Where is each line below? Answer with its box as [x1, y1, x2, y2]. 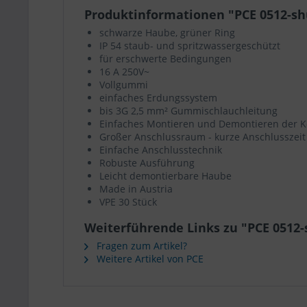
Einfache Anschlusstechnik [99, 143, 222, 156]
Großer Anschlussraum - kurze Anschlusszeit [99, 130, 306, 143]
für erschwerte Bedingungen [99, 52, 232, 65]
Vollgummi [99, 78, 148, 91]
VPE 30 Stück [99, 195, 157, 208]
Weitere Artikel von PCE [94, 252, 204, 265]
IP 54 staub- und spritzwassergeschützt [99, 39, 280, 52]
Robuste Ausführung [99, 156, 195, 169]
